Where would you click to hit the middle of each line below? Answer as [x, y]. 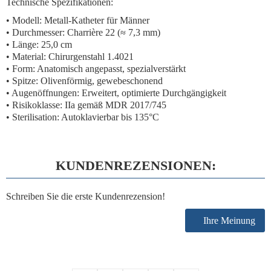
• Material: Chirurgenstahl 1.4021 [70, 57]
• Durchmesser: [37, 32]
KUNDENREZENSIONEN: [135, 165]
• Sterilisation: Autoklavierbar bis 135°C [83, 117]
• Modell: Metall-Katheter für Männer [78, 20]
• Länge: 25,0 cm [39, 44]
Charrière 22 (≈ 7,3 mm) [114, 32]
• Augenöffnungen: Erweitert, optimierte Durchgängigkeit [116, 93]
